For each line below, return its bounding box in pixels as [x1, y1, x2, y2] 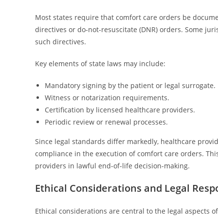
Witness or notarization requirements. [45, 93, 169, 102]
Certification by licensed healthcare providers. [45, 105, 195, 114]
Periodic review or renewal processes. [45, 117, 168, 127]
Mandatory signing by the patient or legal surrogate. [45, 81, 216, 90]
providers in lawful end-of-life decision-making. [35, 161, 190, 170]
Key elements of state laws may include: [35, 59, 165, 68]
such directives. [35, 37, 86, 46]
